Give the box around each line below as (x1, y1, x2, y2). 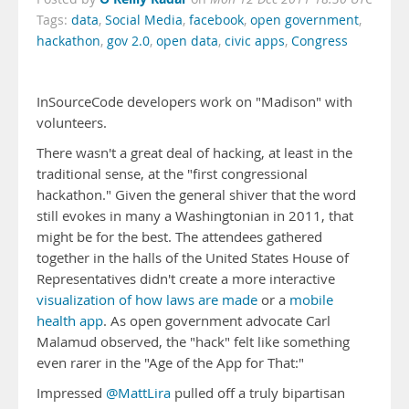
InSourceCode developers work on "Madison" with (37, 93, 352, 110)
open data (156, 33, 218, 49)
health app (37, 312, 103, 330)
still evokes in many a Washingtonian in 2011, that (37, 207, 353, 225)
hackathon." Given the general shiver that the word (37, 186, 356, 204)
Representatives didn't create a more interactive (37, 270, 335, 288)
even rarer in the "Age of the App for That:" (37, 354, 304, 372)
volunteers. (37, 114, 107, 131)
